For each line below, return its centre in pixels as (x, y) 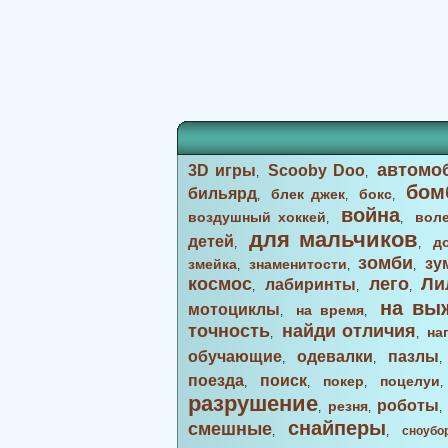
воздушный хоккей (257, 217)
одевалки (334, 356)
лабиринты (310, 284)
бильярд (222, 193)
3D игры (222, 170)
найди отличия (348, 331)
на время (330, 310)
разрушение (253, 403)
